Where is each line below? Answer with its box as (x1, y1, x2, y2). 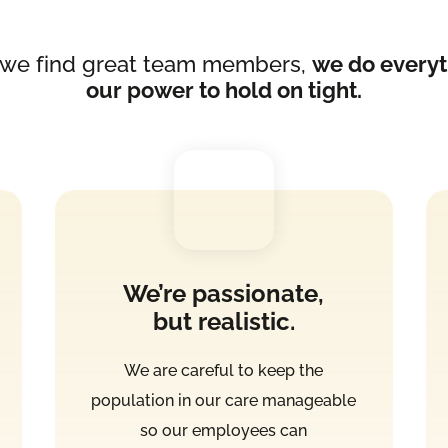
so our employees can (140, 421, 308, 441)
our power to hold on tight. (86, 77, 362, 104)
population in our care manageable (91, 391, 357, 411)
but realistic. (152, 307, 295, 337)
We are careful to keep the (124, 361, 324, 381)
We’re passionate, (123, 279, 325, 309)
